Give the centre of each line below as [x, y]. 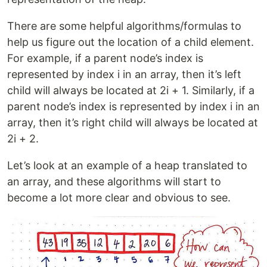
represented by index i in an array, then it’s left [124, 74]
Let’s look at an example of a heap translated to [127, 165]
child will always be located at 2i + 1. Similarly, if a [131, 90]
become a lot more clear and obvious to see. [119, 197]
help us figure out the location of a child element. [131, 42]
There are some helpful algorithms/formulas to [124, 26]
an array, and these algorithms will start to [114, 181]
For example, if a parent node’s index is [105, 58]
